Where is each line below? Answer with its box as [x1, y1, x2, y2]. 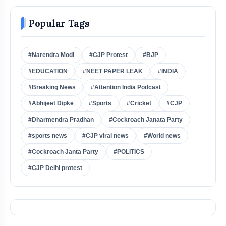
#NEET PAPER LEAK [83, 67, 143, 75]
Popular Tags [29, 17, 89, 29]
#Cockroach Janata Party [109, 116, 183, 123]
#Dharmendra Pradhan [28, 116, 94, 123]
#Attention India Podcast [91, 83, 161, 91]
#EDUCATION [28, 67, 68, 75]
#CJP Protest [89, 51, 128, 59]
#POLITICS [114, 148, 144, 155]
